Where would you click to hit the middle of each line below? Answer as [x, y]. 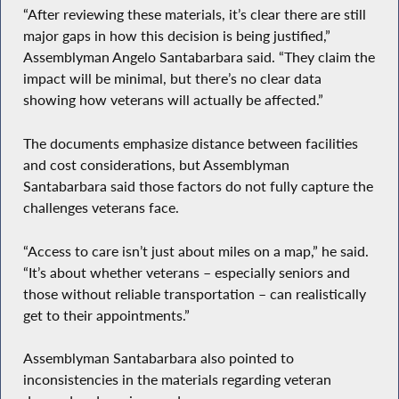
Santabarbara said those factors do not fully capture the [198, 187]
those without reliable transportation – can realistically [194, 293]
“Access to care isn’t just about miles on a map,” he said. [195, 251]
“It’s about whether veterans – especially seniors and [186, 272]
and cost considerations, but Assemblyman [156, 165]
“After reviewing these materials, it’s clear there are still [194, 15]
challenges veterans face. [101, 208]
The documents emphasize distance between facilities [190, 144]
